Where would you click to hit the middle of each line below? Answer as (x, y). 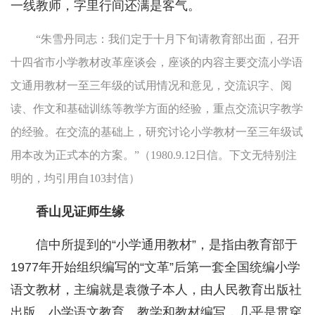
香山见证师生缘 (80, 212)
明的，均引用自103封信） (75, 179)
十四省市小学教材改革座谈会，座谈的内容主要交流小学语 (157, 63)
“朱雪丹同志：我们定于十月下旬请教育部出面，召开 (168, 39)
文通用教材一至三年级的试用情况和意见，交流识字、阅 (151, 86)
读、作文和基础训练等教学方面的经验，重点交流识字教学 (157, 109)
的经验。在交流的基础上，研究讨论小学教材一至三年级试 (157, 132)
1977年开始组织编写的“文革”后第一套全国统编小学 (155, 268)
